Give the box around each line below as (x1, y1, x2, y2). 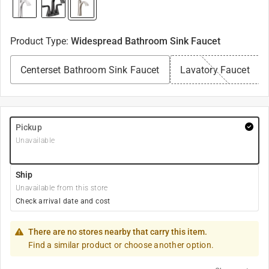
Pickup (16, 122, 42, 132)
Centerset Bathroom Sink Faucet (20, 64, 160, 76)
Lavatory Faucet (180, 64, 250, 76)
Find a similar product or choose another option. (28, 240, 214, 250)
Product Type (10, 35, 66, 47)
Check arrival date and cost (16, 197, 110, 205)
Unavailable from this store (16, 184, 108, 192)
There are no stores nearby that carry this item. (28, 227, 207, 237)
